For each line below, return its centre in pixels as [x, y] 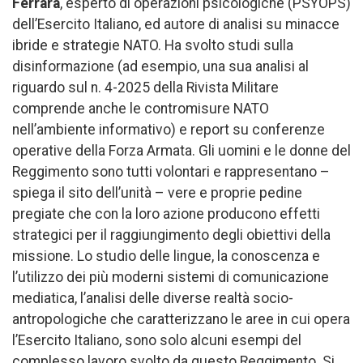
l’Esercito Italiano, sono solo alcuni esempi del [157, 341]
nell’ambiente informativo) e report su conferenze [169, 130]
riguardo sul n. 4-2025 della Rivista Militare [145, 88]
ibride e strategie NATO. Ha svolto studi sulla [153, 46]
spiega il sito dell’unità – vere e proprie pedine [157, 193]
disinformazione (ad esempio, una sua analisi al [160, 67]
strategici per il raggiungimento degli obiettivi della [171, 235]
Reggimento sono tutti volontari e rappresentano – [171, 172]
